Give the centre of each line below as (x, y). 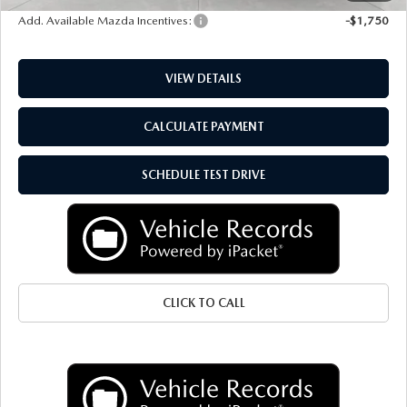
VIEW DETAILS (203, 78)
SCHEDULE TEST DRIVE (203, 174)
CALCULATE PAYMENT (203, 126)
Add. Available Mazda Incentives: (105, 20)
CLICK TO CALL (203, 303)
